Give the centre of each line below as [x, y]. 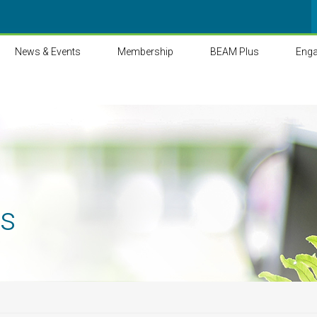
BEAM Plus [235, 52]
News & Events [48, 52]
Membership [145, 52]
